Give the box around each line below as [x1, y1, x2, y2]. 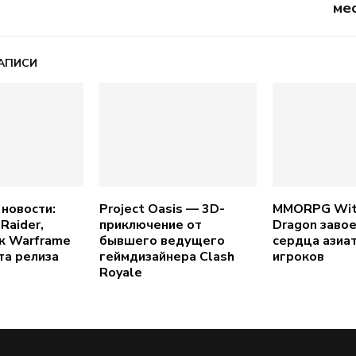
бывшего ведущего [99, 232, 225, 250]
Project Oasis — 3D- [99, 200, 225, 219]
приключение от [99, 216, 202, 234]
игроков [272, 248, 324, 266]
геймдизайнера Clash [99, 248, 234, 266]
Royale [99, 264, 142, 282]
